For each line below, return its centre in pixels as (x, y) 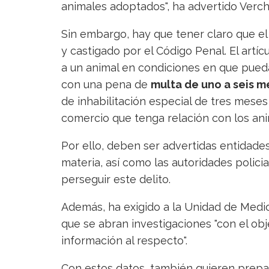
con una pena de (106, 85)
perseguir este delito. (116, 180)
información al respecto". (124, 241)
